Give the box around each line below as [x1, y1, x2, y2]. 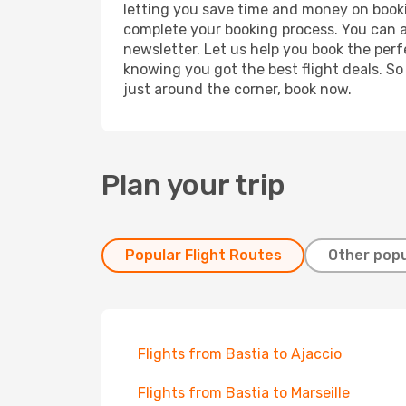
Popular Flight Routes [124, 246, 282, 264]
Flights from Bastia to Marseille [138, 384, 350, 401]
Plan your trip [101, 168, 285, 202]
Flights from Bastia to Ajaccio [138, 345, 342, 362]
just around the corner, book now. [123, 81, 352, 98]
